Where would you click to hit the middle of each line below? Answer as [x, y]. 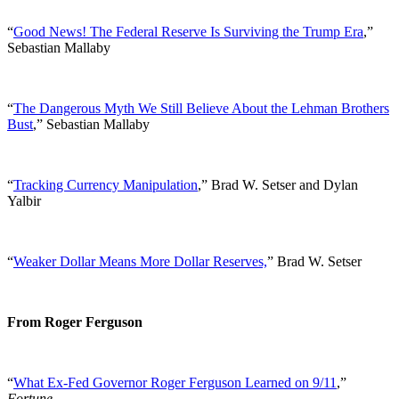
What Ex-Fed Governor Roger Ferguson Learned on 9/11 [175, 382]
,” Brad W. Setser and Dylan [278, 184]
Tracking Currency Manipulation [106, 184]
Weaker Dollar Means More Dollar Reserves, [140, 261]
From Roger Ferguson [75, 322]
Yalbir [24, 200]
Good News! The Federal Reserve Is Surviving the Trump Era [188, 31]
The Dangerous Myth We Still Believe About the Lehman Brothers [201, 108]
